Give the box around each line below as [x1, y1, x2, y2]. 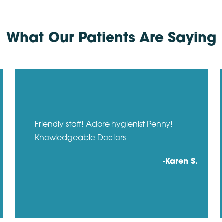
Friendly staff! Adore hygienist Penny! [34, 121, 173, 129]
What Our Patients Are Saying [6, 31, 216, 46]
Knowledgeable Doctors [34, 134, 126, 143]
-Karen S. [162, 158, 198, 166]
